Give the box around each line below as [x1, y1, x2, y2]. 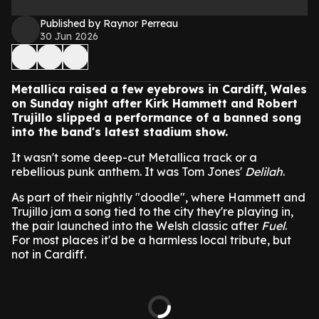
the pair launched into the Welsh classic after [11, 219, 261, 233]
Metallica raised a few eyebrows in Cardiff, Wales [11, 82, 307, 96]
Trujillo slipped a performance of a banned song [11, 110, 301, 125]
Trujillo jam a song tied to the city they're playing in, [11, 204, 293, 219]
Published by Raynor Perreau [40, 17, 178, 30]
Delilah [245, 164, 283, 179]
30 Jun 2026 [40, 30, 98, 43]
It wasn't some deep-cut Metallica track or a [11, 150, 257, 164]
